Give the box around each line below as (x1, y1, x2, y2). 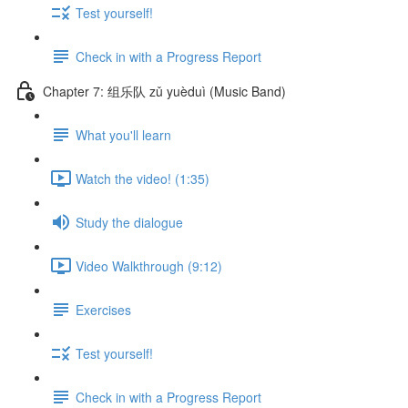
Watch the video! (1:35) (76, 168, 209, 188)
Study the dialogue (76, 212, 183, 231)
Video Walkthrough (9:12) (76, 256, 222, 275)
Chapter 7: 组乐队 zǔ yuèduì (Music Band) (43, 81, 286, 100)
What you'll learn (76, 125, 171, 144)
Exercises (76, 300, 131, 319)
